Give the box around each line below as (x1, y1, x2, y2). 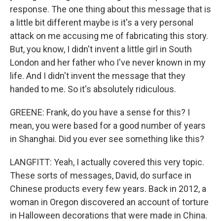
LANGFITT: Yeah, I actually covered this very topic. (10, 157, 204, 167)
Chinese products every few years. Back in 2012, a (10, 184, 206, 194)
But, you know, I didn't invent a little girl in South (10, 44, 192, 54)
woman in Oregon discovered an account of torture (10, 197, 209, 207)
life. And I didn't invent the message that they (10, 71, 185, 81)
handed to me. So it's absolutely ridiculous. (10, 84, 176, 94)
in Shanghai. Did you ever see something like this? (10, 134, 204, 144)
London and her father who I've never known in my (10, 57, 206, 68)
